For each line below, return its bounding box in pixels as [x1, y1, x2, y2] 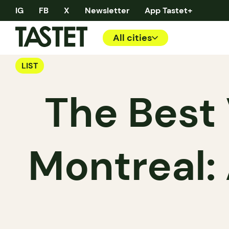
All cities [113, 32, 152, 44]
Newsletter [85, 5, 129, 16]
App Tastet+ [145, 5, 193, 16]
